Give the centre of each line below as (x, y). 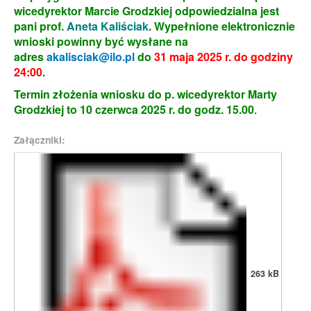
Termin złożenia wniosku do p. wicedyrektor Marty (145, 94)
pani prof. (40, 26)
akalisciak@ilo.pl (91, 57)
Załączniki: (40, 140)
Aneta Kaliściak (108, 26)
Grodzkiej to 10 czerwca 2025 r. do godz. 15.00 (134, 109)
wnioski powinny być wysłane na (101, 41)
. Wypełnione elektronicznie (222, 26)
